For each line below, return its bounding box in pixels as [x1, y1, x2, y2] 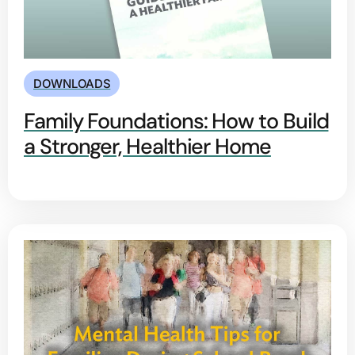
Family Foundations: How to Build [24, 107, 329, 136]
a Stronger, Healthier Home [24, 132, 271, 161]
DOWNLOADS [33, 76, 111, 92]
